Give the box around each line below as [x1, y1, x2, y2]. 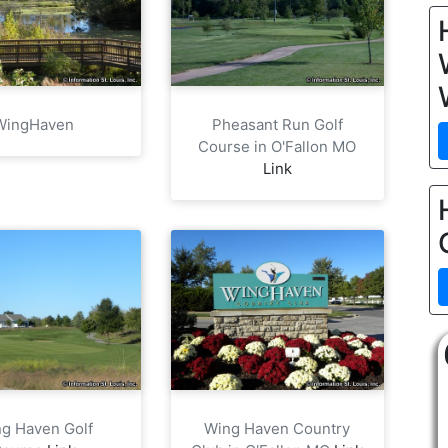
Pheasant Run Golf [211, 114, 343, 134]
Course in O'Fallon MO [198, 136, 357, 156]
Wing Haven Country [204, 418, 351, 438]
